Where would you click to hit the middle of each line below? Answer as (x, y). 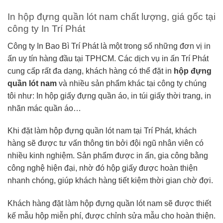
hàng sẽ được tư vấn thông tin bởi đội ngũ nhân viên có (106, 143)
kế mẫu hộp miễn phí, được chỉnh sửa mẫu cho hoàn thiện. (111, 216)
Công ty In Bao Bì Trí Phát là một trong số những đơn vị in (109, 46)
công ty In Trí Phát (46, 28)
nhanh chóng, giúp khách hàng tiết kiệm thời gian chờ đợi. (111, 181)
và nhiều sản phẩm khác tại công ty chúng (132, 83)
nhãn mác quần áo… (44, 108)
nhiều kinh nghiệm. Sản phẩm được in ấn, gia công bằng (108, 156)
